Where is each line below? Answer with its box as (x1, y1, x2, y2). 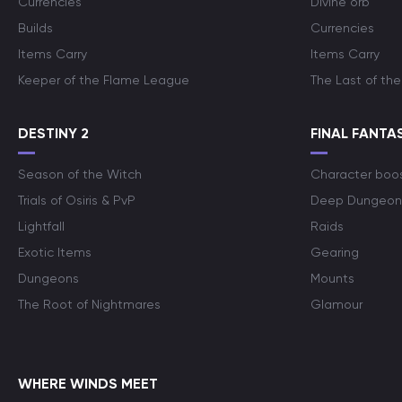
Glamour (310, 297, 363, 311)
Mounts (310, 271, 354, 285)
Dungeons (18, 271, 79, 285)
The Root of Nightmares (18, 297, 161, 311)
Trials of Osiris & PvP (18, 193, 135, 207)
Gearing (310, 245, 359, 259)
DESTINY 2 (18, 125, 89, 142)
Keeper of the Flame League (18, 73, 189, 87)
